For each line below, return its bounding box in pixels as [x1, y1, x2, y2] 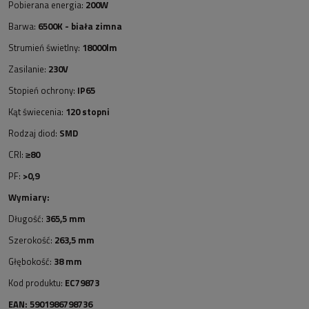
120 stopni [66, 105, 110, 119]
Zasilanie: [8, 62, 46, 77]
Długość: [8, 212, 43, 226]
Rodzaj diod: [8, 126, 59, 141]
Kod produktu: [8, 276, 65, 290]
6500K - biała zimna [38, 19, 122, 34]
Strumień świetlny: [8, 41, 82, 55]
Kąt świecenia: [8, 105, 66, 119]
